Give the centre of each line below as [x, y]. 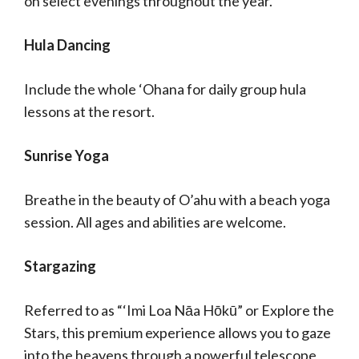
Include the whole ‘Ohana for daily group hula [165, 89]
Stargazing [60, 266]
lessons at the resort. [91, 111]
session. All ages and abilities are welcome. [156, 222]
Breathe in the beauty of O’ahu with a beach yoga [177, 200]
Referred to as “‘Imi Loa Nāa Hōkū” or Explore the [179, 310]
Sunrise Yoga [67, 155]
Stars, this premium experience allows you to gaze [177, 333]
